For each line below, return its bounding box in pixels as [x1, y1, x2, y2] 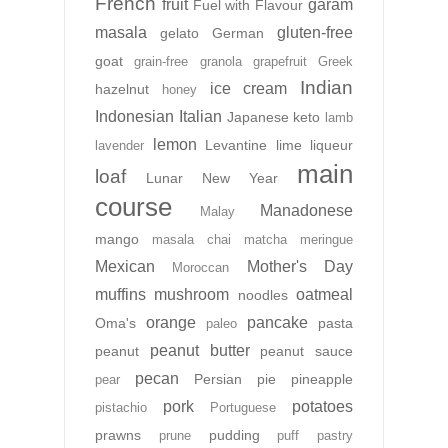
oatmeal [296, 286, 354, 304]
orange [146, 314, 196, 332]
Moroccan [172, 260, 230, 276]
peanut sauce [260, 343, 353, 360]
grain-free [134, 54, 189, 70]
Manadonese [260, 202, 353, 220]
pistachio [95, 400, 147, 416]
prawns [95, 427, 141, 444]
